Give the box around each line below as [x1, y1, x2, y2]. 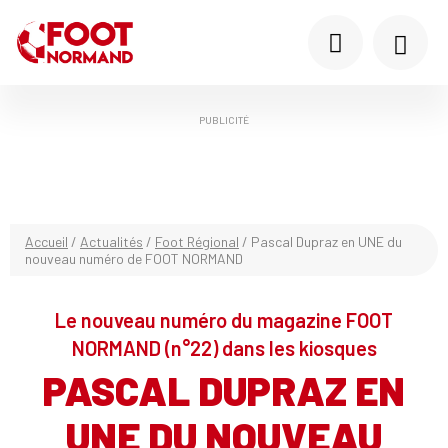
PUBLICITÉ [199, 114, 249, 126]
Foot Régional [155, 233, 239, 250]
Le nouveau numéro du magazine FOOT [55, 308, 393, 332]
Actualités [80, 233, 143, 250]
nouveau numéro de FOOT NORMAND [25, 250, 243, 267]
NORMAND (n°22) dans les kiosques [71, 336, 377, 360]
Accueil [25, 233, 68, 250]
